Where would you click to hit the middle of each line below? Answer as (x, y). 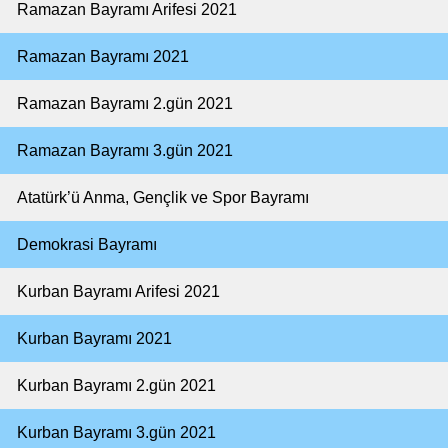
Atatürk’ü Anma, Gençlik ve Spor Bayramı (163, 197)
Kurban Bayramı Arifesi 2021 (118, 291)
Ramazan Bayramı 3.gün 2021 (125, 150)
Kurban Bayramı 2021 (94, 338)
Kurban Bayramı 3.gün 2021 (116, 432)
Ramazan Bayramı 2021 (103, 56)
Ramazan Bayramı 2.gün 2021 (125, 103)
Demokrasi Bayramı (87, 244)
